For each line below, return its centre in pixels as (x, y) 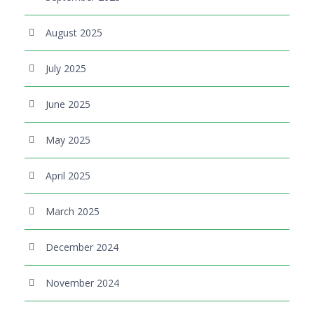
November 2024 (82, 282)
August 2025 (74, 32)
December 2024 (82, 247)
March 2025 (73, 211)
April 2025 (68, 175)
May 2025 (68, 139)
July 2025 (66, 68)
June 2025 (68, 104)
